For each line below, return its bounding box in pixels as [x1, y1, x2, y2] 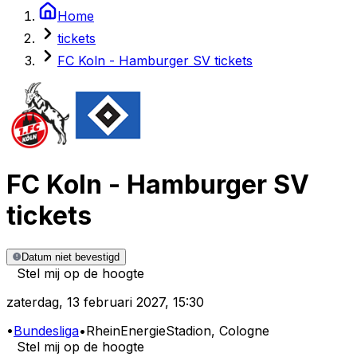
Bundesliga [14, 323, 79, 339]
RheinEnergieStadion [86, 323, 211, 339]
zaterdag [6, 294, 59, 311]
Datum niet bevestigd [22, 251, 120, 264]
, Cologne [211, 323, 269, 339]
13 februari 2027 [67, 294, 165, 311]
